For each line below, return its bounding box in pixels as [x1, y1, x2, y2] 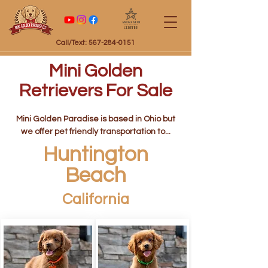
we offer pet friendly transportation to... [21, 127, 170, 136]
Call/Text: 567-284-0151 [56, 39, 135, 47]
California [62, 191, 129, 207]
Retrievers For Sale [19, 81, 172, 100]
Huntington [43, 144, 148, 165]
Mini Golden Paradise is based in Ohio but [16, 115, 175, 123]
